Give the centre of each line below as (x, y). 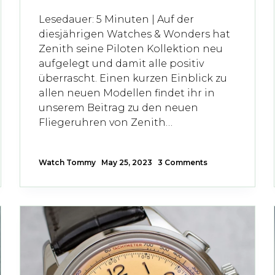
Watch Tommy (68, 162)
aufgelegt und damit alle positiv (122, 63)
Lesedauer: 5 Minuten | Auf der (117, 19)
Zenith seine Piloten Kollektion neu (131, 48)
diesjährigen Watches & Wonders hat (135, 34)
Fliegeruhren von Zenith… (106, 122)
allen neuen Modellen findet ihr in (127, 93)
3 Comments (183, 162)
